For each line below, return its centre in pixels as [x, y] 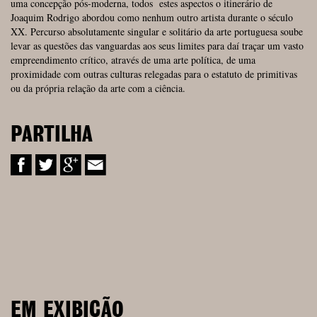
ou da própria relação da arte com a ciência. [98, 88]
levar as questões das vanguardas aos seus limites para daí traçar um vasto [157, 45]
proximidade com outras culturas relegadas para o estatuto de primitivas [154, 74]
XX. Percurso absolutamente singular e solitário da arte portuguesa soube [157, 31]
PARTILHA [52, 135]
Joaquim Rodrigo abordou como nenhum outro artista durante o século [152, 17]
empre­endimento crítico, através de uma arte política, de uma [133, 59]
